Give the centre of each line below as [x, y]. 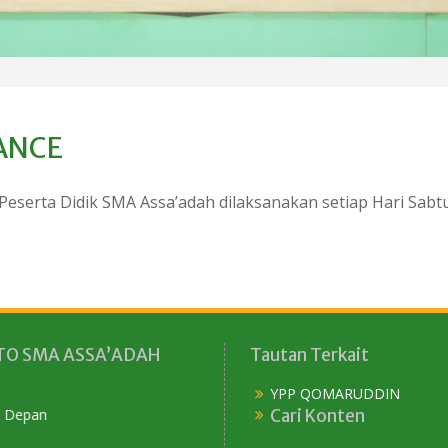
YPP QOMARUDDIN [335, 393]
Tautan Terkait [309, 354]
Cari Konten [317, 415]
